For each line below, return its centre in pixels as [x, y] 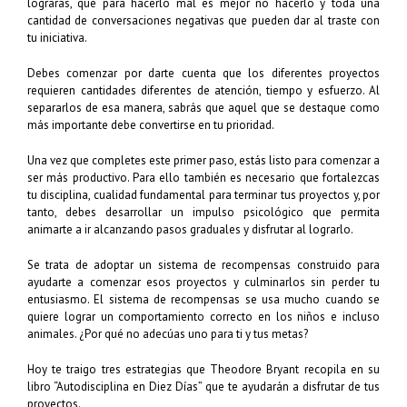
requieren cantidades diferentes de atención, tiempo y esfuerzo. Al [203, 91]
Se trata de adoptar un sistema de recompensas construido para [203, 265]
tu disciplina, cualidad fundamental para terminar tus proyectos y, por [203, 195]
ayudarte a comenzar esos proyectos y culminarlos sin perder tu [203, 283]
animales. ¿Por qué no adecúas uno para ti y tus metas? [168, 334]
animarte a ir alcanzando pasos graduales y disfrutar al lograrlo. [190, 230]
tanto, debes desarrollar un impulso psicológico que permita [203, 213]
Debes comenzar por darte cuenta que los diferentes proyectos [203, 74]
